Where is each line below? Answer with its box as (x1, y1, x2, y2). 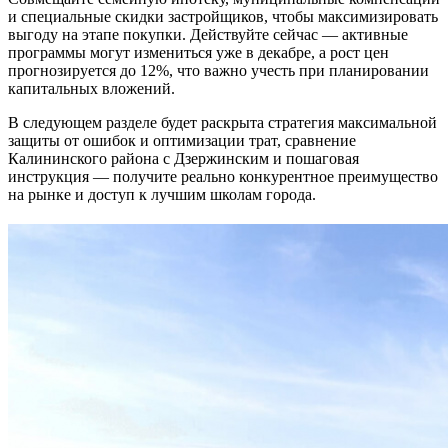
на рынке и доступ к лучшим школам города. (8, 185, 316, 203)
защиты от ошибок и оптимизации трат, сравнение (8, 131, 356, 149)
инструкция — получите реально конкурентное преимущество (8, 167, 438, 185)
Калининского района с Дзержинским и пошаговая (8, 149, 359, 167)
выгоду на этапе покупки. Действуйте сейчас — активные (8, 25, 408, 43)
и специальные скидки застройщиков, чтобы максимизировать (8, 7, 438, 25)
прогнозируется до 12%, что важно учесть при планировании (8, 61, 429, 79)
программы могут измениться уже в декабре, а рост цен (8, 43, 389, 61)
